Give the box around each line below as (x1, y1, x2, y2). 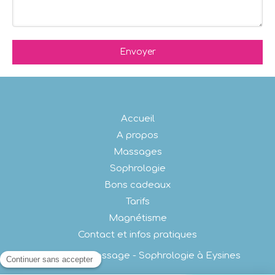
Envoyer (119, 47, 156, 56)
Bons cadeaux (104, 180, 171, 190)
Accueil (120, 114, 155, 124)
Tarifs (125, 196, 150, 207)
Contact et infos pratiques (78, 230, 197, 240)
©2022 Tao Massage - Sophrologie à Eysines (34, 250, 241, 261)
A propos (117, 130, 158, 141)
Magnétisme (108, 213, 167, 223)
